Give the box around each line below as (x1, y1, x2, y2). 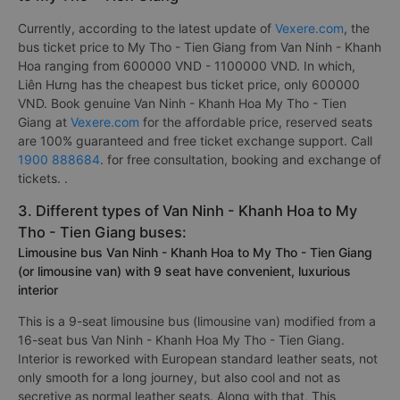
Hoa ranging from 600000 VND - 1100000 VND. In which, (18, 58, 355, 73)
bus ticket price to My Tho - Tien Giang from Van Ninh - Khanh (18, 39, 381, 54)
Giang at (18, 114, 71, 129)
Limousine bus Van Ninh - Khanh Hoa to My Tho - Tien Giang (18, 245, 372, 260)
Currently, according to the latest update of (18, 21, 275, 36)
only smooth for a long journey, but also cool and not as (18, 370, 340, 385)
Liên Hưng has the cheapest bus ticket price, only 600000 (18, 77, 360, 92)
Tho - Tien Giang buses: (18, 223, 187, 241)
